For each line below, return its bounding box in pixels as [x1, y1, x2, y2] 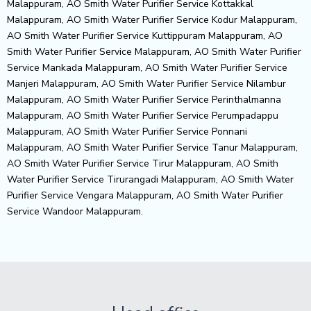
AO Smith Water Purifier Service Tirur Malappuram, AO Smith [7, 156, 278, 170]
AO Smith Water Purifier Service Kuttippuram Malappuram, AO [7, 28, 283, 42]
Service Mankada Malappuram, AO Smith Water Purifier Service [7, 60, 287, 74]
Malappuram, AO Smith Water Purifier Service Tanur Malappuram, [7, 140, 298, 154]
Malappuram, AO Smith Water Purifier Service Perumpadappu [7, 108, 278, 122]
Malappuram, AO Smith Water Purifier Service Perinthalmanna [7, 92, 281, 106]
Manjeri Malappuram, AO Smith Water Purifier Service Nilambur [7, 76, 286, 90]
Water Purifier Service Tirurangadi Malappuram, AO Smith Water [7, 172, 294, 186]
